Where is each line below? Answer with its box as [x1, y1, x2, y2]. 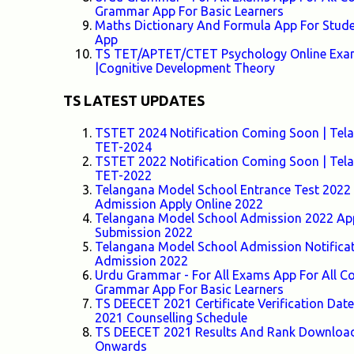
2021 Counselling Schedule [94, 310, 247, 325]
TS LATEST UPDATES [62, 92, 205, 108]
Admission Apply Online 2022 [94, 196, 263, 211]
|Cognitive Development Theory [94, 60, 275, 75]
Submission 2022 [94, 224, 193, 239]
